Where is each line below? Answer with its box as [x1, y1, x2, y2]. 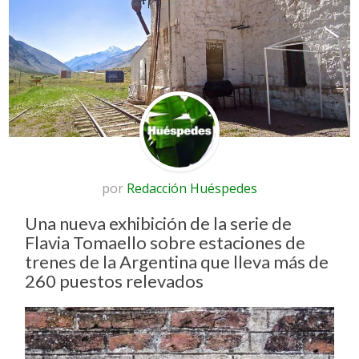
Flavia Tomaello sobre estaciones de [25, 232, 306, 254]
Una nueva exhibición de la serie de [25, 212, 292, 235]
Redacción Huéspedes [127, 179, 257, 198]
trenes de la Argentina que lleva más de [25, 251, 329, 273]
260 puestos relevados [25, 270, 204, 292]
